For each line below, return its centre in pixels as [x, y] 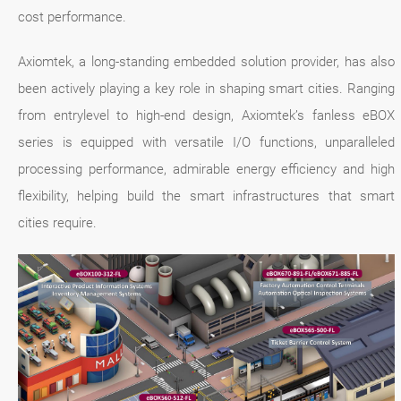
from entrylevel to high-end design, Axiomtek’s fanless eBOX [207, 115]
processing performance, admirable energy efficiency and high [207, 169]
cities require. [57, 223]
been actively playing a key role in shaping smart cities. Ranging [207, 89]
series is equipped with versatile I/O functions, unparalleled [207, 142]
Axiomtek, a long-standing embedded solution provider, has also [207, 62]
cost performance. [72, 17]
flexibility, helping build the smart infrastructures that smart [207, 196]
